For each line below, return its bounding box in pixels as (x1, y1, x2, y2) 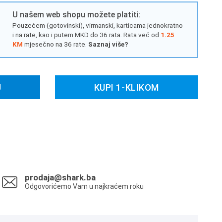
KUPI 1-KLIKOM (94, 82, 159, 93)
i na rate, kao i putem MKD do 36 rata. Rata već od (12, 31, 161, 39)
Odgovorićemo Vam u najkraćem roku (24, 182, 144, 190)
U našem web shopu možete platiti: (12, 10, 141, 19)
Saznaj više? (88, 40, 128, 48)
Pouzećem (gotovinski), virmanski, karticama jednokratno (12, 21, 183, 29)
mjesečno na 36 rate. (22, 40, 87, 48)
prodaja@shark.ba (24, 172, 96, 182)
